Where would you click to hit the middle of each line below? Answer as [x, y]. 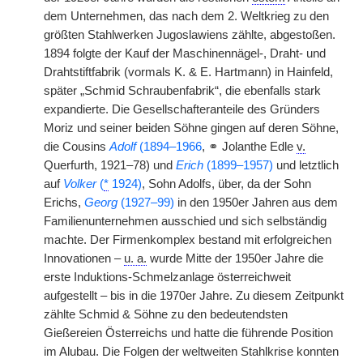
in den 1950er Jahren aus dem [256, 203]
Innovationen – [84, 258]
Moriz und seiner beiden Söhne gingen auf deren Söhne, [191, 128]
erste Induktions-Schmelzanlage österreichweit [167, 277]
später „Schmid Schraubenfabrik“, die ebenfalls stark [182, 91]
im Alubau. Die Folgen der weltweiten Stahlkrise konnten [191, 352]
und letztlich [306, 165]
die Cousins [77, 147]
